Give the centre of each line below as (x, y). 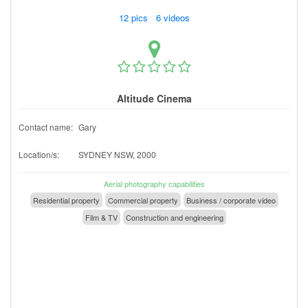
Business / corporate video (231, 200)
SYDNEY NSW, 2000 (117, 154)
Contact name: (46, 126)
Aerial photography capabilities (154, 183)
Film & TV (101, 217)
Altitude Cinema (154, 98)
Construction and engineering (174, 217)
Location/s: (39, 154)
